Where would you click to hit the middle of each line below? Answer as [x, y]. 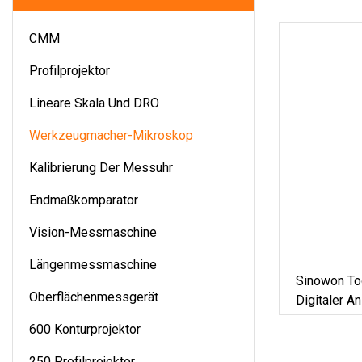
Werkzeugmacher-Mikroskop [111, 135]
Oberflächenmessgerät [94, 297]
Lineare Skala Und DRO [94, 103]
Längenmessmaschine [93, 264]
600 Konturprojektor [85, 329]
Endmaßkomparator [84, 200]
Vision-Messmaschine [93, 232]
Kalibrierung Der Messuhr [101, 167]
